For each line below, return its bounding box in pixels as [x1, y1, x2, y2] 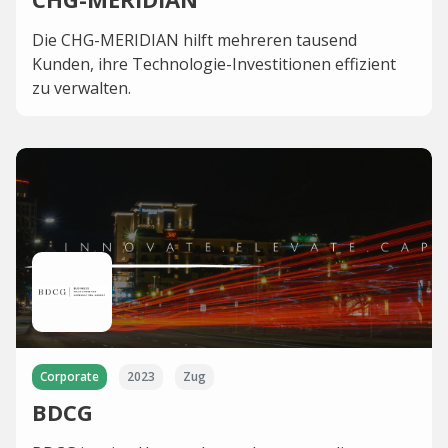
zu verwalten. [32, 77, 131, 99]
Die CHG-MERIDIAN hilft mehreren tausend [32, 29, 357, 51]
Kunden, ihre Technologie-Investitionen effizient [32, 53, 396, 75]
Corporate [40, 368, 99, 385]
